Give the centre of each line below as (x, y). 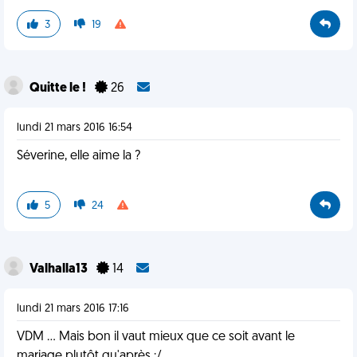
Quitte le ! (59, 88)
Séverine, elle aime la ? (78, 156)
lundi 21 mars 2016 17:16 (73, 309)
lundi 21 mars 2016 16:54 (75, 128)
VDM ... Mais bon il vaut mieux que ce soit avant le (156, 337)
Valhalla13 (60, 269)
